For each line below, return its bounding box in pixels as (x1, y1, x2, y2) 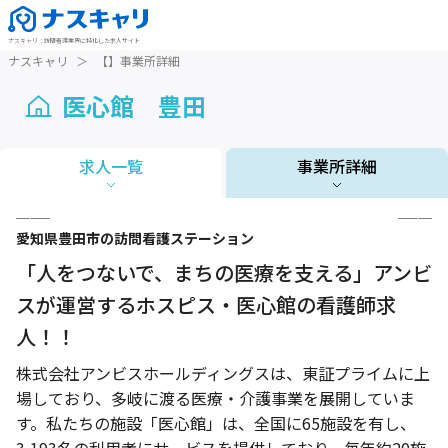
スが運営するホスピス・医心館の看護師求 (16, 290, 396, 319)
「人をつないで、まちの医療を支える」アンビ (16, 258, 432, 287)
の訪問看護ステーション (100, 228, 254, 248)
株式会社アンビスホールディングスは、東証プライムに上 (16, 361, 430, 385)
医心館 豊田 (62, 88, 206, 123)
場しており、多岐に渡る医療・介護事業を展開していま (16, 386, 415, 410)
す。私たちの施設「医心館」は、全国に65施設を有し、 (16, 411, 416, 435)
